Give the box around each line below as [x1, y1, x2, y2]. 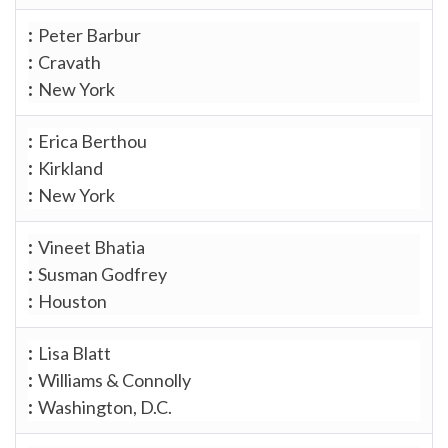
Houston [38, 289, 107, 312]
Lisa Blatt [38, 341, 111, 364]
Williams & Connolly [38, 368, 191, 391]
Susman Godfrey [38, 262, 167, 285]
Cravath [38, 50, 101, 73]
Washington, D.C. [38, 395, 172, 418]
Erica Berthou [38, 129, 147, 152]
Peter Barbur [38, 23, 141, 46]
